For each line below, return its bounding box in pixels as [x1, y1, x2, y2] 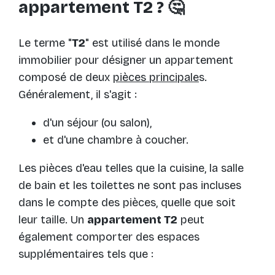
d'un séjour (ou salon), [43, 115, 152, 130]
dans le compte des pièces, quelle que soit [18, 195, 236, 209]
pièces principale [113, 70, 199, 84]
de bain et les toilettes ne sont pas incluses [18, 178, 241, 192]
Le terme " [18, 36, 72, 50]
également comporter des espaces [18, 230, 199, 244]
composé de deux [18, 70, 113, 84]
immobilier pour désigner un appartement [18, 53, 233, 67]
